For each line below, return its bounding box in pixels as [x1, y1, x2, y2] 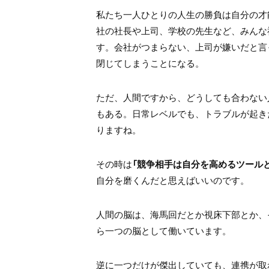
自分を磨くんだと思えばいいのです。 [96, 174, 249, 187]
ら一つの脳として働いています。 [96, 224, 231, 238]
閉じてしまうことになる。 [96, 56, 204, 70]
